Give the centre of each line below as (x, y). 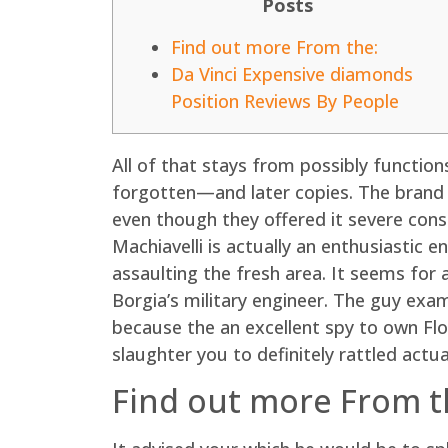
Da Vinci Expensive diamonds (292, 73)
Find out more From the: (274, 46)
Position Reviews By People (285, 100)
